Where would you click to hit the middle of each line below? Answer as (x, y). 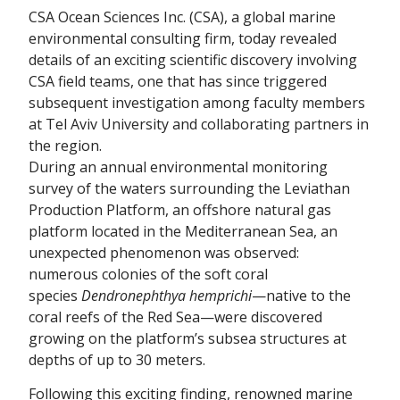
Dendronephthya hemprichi (167, 295)
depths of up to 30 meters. (117, 359)
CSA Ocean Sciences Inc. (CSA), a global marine (182, 17)
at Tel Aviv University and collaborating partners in (199, 124)
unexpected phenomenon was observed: (164, 252)
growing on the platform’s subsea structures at (187, 338)
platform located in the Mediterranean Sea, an (183, 231)
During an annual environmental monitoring (178, 167)
